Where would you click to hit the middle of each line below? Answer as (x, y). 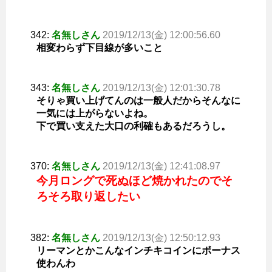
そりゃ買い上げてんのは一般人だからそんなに (138, 100)
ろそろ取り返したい (88, 196)
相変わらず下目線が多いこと (100, 47)
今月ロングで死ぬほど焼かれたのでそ (134, 180)
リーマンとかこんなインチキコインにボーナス (138, 250)
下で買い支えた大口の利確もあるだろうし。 (134, 126)
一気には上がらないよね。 (95, 113)
